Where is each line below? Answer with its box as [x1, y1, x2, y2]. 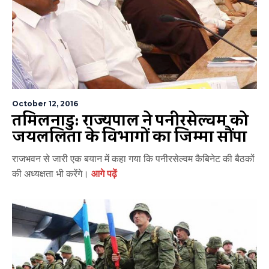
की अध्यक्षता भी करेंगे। [12, 168, 91, 180]
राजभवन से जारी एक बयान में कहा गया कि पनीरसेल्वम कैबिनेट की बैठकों [12, 153, 255, 165]
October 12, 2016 [12, 99, 78, 109]
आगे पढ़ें [91, 168, 117, 180]
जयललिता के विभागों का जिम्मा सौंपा [12, 122, 247, 153]
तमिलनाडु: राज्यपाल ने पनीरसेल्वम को [12, 106, 249, 136]
